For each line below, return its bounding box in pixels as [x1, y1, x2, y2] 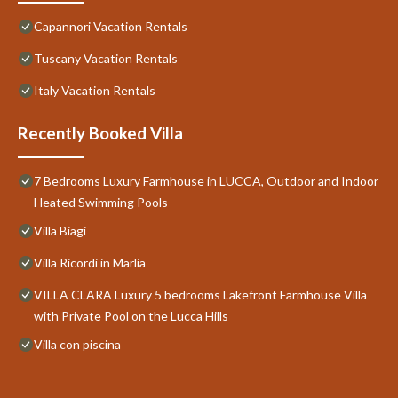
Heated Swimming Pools [34, 194, 168, 210]
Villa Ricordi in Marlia [34, 254, 146, 270]
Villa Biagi [34, 222, 86, 238]
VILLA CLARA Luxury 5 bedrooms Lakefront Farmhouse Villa [34, 286, 367, 302]
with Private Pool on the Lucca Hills [34, 307, 228, 323]
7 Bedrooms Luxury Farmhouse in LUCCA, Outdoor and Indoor [34, 172, 378, 188]
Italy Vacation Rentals [34, 82, 155, 98]
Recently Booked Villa [18, 123, 183, 143]
